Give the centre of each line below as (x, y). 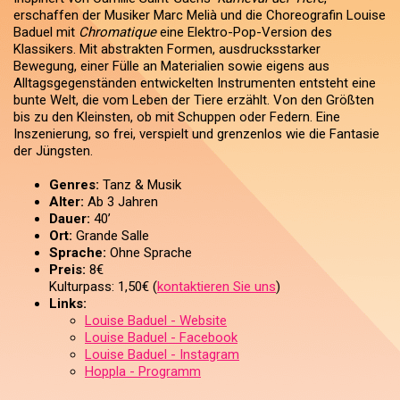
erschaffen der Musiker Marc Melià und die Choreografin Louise (200, 15)
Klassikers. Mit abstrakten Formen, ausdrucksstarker (167, 49)
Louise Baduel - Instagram (162, 354)
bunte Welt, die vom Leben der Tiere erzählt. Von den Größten (194, 100)
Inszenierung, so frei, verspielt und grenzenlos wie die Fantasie (196, 134)
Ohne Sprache (149, 253)
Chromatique (117, 32)
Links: (68, 304)
